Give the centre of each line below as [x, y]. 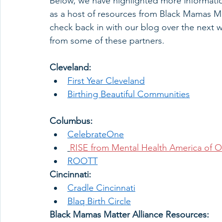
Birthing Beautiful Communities [129, 94]
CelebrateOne [96, 134]
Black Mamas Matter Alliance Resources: [129, 215]
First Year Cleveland [106, 81]
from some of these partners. [110, 41]
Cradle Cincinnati [101, 188]
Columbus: [72, 121]
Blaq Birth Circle [99, 201]
